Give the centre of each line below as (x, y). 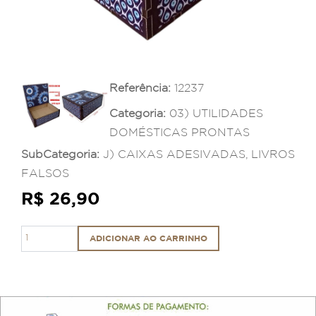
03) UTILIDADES (216, 113)
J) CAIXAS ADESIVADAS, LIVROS (199, 154)
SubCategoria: (60, 154)
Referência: (140, 88)
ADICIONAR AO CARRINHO (148, 238)
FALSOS (45, 173)
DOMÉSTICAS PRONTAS (180, 132)
